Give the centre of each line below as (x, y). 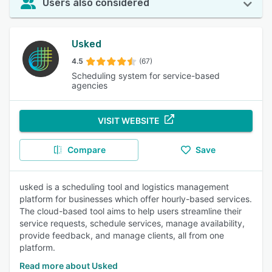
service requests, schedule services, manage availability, (132, 223)
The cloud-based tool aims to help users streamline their (131, 211)
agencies (89, 85)
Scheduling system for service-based (145, 76)
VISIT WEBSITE (129, 121)
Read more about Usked (69, 266)
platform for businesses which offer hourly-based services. (136, 199)
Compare (86, 150)
